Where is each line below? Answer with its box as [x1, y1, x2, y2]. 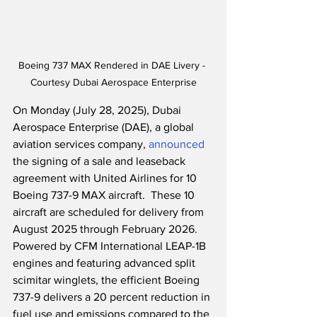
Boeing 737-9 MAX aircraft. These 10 [13, 189, 197, 202]
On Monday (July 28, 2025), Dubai [13, 104, 184, 117]
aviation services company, [13, 138, 149, 151]
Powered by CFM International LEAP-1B [13, 240, 209, 253]
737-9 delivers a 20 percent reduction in [13, 291, 213, 304]
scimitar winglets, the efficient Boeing [13, 274, 202, 287]
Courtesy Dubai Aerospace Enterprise [30, 76, 197, 88]
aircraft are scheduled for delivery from [13, 206, 207, 219]
